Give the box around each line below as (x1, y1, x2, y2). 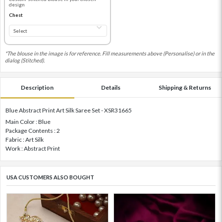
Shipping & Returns (158, 84, 211, 92)
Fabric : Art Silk (5, 136, 44, 144)
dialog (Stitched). (5, 57, 45, 64)
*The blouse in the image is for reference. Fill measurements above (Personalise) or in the (5, 50, 215, 57)
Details (101, 84, 121, 92)
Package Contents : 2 (5, 127, 60, 135)
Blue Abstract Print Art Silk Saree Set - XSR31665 (5, 107, 132, 114)
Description (21, 84, 54, 92)
